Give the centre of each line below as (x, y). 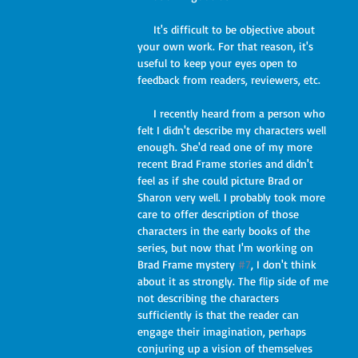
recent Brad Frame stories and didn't (227, 163)
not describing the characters (210, 298)
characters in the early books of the (225, 231)
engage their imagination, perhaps (223, 331)
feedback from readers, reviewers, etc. (229, 80)
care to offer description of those (220, 214)
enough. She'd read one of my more (227, 147)
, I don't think (285, 264)
